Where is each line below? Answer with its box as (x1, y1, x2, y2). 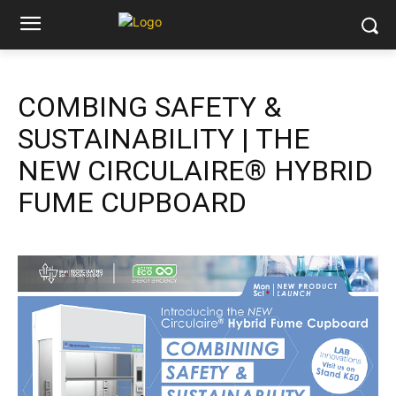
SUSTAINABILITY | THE (18, 122, 310, 156)
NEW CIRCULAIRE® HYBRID (18, 154, 373, 187)
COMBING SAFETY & (18, 90, 281, 124)
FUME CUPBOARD (18, 186, 247, 219)
